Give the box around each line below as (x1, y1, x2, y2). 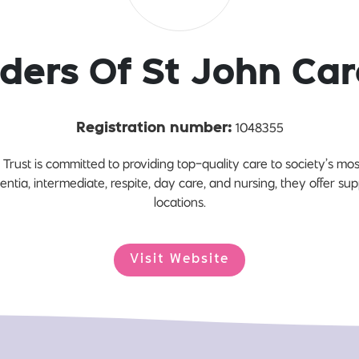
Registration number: (75, 122, 232, 135)
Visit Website (130, 254, 229, 265)
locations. (153, 194, 206, 210)
